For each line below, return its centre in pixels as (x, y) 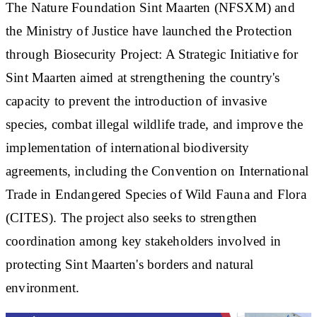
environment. (43, 287)
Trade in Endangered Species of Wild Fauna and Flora (156, 194)
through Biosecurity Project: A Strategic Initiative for (152, 54)
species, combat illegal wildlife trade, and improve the (155, 124)
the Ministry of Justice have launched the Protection (149, 30)
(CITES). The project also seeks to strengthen (132, 217)
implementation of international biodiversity (128, 147)
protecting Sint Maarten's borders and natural (130, 264)
